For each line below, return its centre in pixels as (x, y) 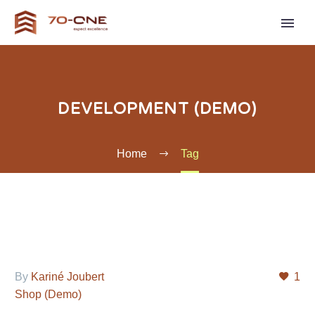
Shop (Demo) (48, 294)
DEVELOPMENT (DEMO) (157, 109)
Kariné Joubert (67, 277)
